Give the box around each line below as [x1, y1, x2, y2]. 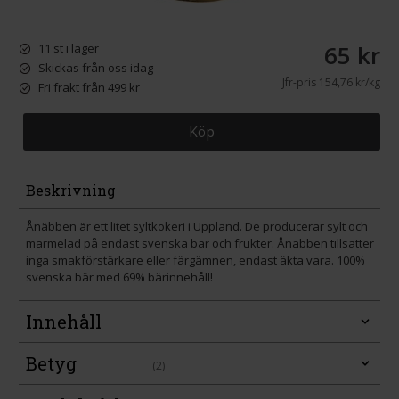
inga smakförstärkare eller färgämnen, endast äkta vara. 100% [26, 252, 365, 268]
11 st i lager [36, 40, 99, 56]
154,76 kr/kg [315, 75, 380, 90]
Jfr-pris [281, 75, 316, 90]
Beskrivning [26, 181, 116, 199]
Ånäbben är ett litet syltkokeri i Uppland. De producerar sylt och [26, 218, 368, 234]
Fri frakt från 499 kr [36, 79, 140, 95]
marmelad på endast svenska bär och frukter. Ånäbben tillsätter [26, 235, 374, 251]
